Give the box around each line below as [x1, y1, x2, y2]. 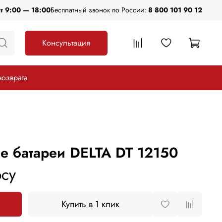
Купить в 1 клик [61, 198, 119, 211]
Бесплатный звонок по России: [51, 5, 148, 15]
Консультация [42, 37, 90, 49]
